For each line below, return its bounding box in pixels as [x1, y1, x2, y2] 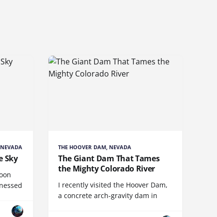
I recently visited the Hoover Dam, [58, 180, 168, 190]
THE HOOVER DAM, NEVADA [58, 143, 132, 151]
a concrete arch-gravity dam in [58, 191, 157, 201]
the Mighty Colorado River [58, 163, 155, 174]
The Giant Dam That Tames [58, 153, 160, 164]
